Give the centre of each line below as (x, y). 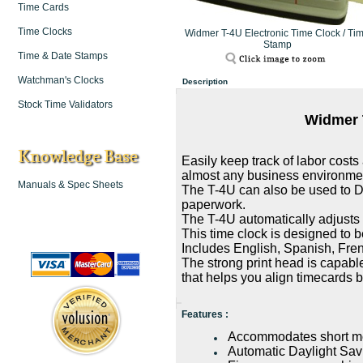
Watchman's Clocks (61, 80)
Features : (205, 314)
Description (205, 81)
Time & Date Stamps (63, 56)
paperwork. (214, 205)
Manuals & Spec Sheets (70, 185)
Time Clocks (45, 32)
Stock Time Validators (65, 105)
